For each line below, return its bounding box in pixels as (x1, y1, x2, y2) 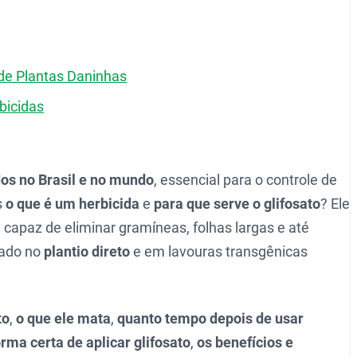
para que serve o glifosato (154, 195, 320, 212)
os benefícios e (197, 334, 293, 351)
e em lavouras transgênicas (130, 243, 308, 260)
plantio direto (44, 243, 130, 260)
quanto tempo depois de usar (117, 310, 304, 327)
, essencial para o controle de (154, 171, 337, 188)
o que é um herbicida (6, 195, 139, 212)
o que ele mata (16, 310, 111, 327)
